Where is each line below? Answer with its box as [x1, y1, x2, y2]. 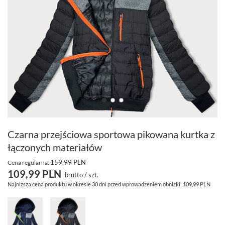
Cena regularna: [8, 159, 50, 167]
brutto [65, 171, 83, 179]
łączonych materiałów [8, 141, 102, 154]
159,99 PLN [50, 158, 86, 167]
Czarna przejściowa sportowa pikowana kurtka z [8, 128, 215, 141]
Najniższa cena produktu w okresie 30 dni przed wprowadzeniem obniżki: [8, 181, 183, 188]
